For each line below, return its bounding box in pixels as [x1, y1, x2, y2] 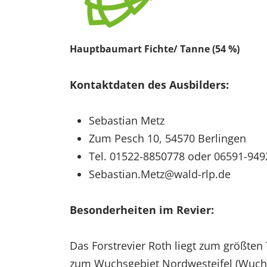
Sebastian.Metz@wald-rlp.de [89, 167, 231, 182]
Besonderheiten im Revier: [70, 203, 214, 218]
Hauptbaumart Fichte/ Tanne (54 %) [70, 42, 240, 56]
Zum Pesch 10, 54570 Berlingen [89, 131, 246, 146]
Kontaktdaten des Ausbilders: [70, 77, 229, 92]
